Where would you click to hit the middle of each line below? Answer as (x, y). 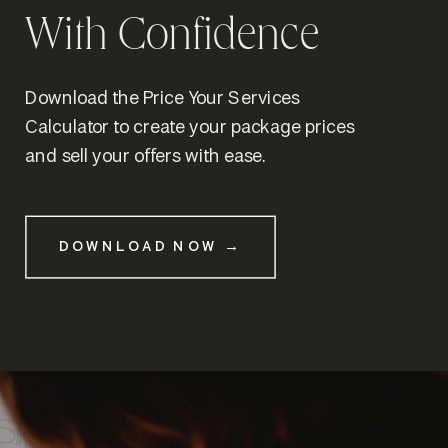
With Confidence (172, 39)
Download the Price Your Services (162, 99)
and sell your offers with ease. (146, 157)
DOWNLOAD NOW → (150, 246)
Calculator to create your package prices (190, 128)
